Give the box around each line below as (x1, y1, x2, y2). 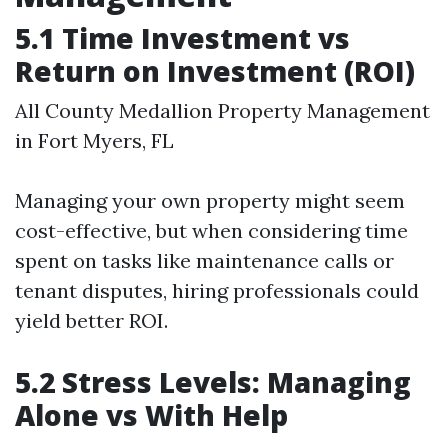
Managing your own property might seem (15, 188, 405, 213)
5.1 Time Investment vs (15, 19, 350, 57)
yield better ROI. (15, 308, 168, 333)
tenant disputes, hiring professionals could (15, 278, 419, 303)
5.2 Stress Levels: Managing (15, 363, 411, 401)
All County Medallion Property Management (15, 98, 430, 123)
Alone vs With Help (15, 396, 288, 434)
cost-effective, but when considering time (15, 218, 408, 243)
